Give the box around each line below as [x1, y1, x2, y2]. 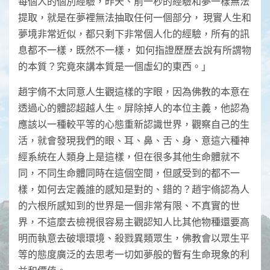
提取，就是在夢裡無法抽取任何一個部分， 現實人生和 [18, 11, 251, 23]
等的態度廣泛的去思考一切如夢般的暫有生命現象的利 [18, 248, 250, 260]
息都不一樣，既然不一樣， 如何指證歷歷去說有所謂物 [18, 43, 251, 55]
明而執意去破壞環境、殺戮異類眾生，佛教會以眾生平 [18, 231, 250, 243]
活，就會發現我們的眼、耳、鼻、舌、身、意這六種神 [18, 134, 250, 146]
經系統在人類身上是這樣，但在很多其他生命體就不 [18, 150, 240, 162]
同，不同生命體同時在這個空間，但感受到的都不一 [18, 166, 240, 178]
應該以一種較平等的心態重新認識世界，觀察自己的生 [18, 118, 250, 130]
